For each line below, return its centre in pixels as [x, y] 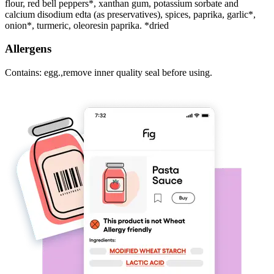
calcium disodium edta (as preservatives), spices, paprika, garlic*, [130, 14]
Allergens [28, 49]
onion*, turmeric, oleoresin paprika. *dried [87, 25]
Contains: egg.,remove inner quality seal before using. [109, 73]
